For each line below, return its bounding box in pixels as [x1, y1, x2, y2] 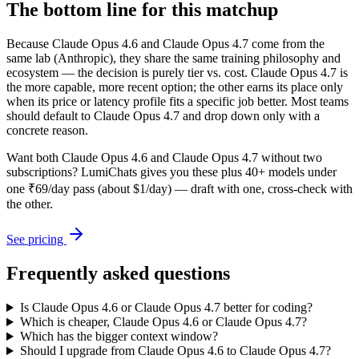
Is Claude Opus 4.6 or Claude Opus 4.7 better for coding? [19, 301, 313, 315]
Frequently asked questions [6, 263, 230, 284]
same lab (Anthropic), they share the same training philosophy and [6, 51, 341, 66]
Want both [6, 151, 62, 165]
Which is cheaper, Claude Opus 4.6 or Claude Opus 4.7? [19, 315, 307, 329]
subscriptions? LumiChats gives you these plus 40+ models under [6, 165, 337, 179]
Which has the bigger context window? [19, 329, 218, 344]
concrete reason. [6, 123, 88, 138]
